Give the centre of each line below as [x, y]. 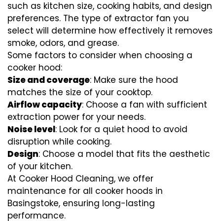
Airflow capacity [45, 105]
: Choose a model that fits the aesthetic [124, 154]
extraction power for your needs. [76, 117]
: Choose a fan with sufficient [145, 105]
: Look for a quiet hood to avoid [121, 129]
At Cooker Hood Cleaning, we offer [80, 179]
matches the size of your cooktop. [80, 92]
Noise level [31, 129]
